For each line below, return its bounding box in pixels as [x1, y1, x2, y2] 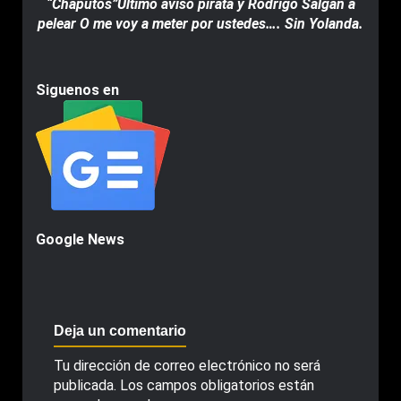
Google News [36, 231, 124, 248]
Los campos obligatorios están [120, 377, 314, 394]
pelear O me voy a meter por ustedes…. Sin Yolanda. [38, 15, 363, 32]
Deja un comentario [54, 323, 186, 338]
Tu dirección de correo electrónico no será [54, 357, 320, 374]
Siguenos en [36, 81, 119, 98]
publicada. [54, 377, 116, 394]
